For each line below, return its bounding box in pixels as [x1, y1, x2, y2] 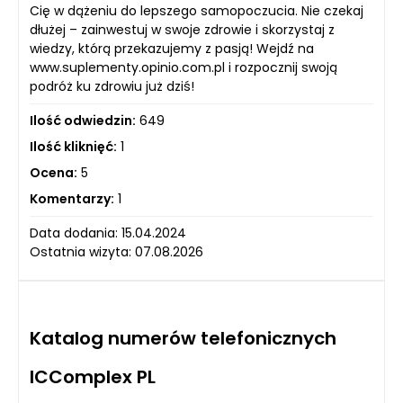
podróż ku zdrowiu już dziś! [30, 77, 194, 95]
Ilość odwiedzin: [30, 112, 136, 130]
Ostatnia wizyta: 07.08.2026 [30, 243, 203, 261]
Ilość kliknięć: [30, 138, 117, 156]
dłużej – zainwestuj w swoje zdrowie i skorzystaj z [30, 21, 335, 39]
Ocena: [30, 164, 77, 182]
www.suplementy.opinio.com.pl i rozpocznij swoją [30, 58, 337, 76]
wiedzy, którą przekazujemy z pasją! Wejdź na [30, 40, 314, 58]
